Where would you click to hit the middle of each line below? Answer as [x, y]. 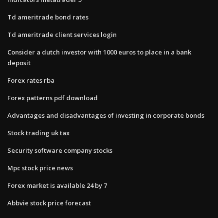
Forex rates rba [31, 80]
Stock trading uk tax [38, 133]
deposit [19, 63]
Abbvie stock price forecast [49, 203]
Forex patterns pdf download [53, 98]
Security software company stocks [60, 150]
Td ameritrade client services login [62, 34]
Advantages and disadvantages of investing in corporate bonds [106, 115]
